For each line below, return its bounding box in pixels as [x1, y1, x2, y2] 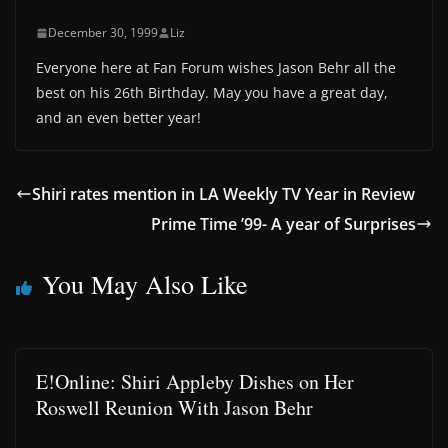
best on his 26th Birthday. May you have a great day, [36, 83, 388, 102]
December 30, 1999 [48, 24, 158, 41]
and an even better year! [36, 108, 201, 127]
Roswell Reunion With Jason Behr [36, 394, 313, 421]
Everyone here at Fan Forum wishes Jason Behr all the [36, 58, 396, 77]
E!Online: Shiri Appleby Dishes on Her [36, 368, 354, 395]
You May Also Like [42, 267, 248, 301]
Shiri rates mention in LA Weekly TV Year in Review [32, 183, 415, 205]
